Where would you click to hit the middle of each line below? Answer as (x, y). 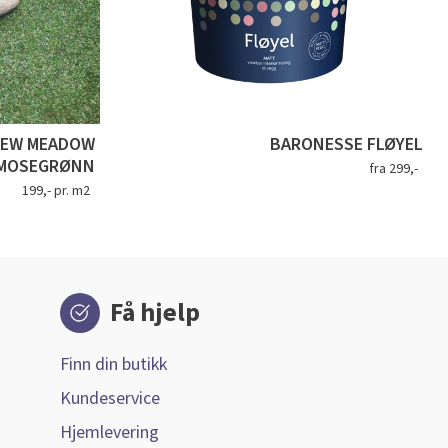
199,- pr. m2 (55, 191)
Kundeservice (110, 399)
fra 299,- (393, 169)
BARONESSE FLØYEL (346, 145)
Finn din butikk (113, 365)
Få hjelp (155, 313)
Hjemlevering (109, 433)
